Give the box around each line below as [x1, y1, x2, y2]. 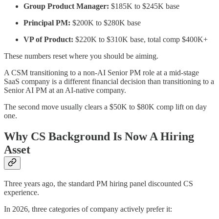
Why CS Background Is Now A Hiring [4, 130, 194, 143]
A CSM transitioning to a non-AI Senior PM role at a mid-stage [4, 68, 199, 77]
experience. [4, 188, 39, 197]
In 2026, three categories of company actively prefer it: [4, 204, 172, 213]
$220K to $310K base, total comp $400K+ [73, 35, 208, 44]
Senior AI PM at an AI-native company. [4, 86, 126, 95]
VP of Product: [23, 35, 73, 44]
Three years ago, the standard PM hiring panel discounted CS [4, 179, 193, 188]
